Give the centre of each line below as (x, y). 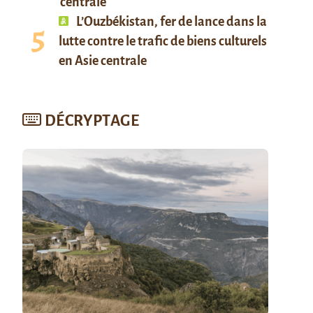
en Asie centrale (103, 61)
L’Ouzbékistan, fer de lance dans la (170, 22)
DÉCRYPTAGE (92, 121)
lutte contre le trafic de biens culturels (163, 41)
